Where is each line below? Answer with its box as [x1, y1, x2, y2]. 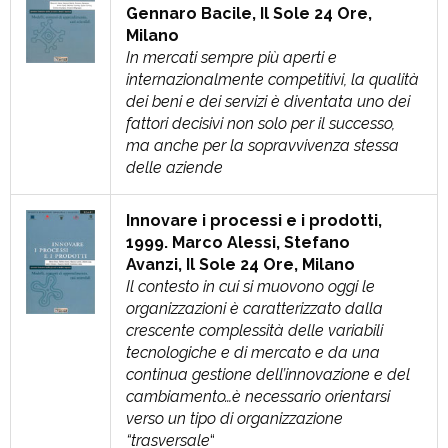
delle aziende [126, 158, 223, 177]
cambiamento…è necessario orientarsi [126, 387, 390, 406]
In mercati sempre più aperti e [126, 48, 337, 67]
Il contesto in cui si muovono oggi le [126, 277, 375, 296]
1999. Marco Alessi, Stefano [126, 233, 350, 252]
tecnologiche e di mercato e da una [126, 343, 380, 362]
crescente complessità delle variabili [126, 321, 383, 340]
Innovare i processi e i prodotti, [126, 211, 382, 230]
